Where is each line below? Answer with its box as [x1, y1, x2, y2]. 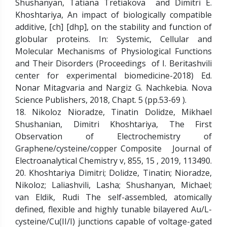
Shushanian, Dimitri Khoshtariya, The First [15, 118, 212, 130]
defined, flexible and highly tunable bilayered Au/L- [15, 203, 212, 215]
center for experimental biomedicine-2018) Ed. [15, 69, 212, 81]
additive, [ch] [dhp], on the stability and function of [15, 21, 212, 32]
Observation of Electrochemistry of [15, 130, 212, 142]
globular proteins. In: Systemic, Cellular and [15, 33, 212, 45]
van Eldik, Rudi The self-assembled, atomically [15, 191, 212, 203]
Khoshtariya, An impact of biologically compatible [15, 9, 212, 20]
